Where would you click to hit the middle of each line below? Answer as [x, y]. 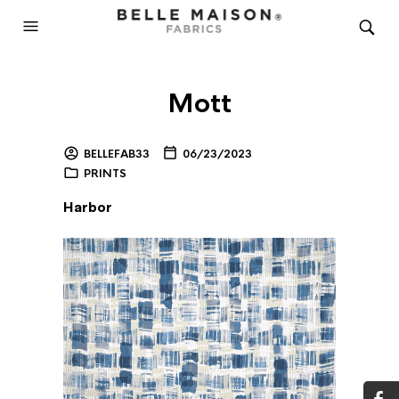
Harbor [88, 207]
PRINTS [105, 174]
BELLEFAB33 [117, 154]
